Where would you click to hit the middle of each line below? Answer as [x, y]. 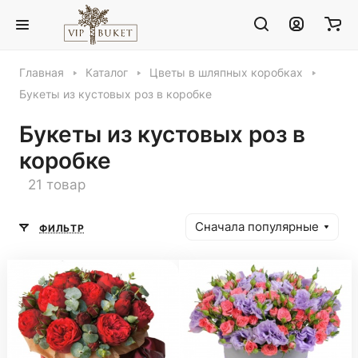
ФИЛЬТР [62, 228]
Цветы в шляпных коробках [226, 73]
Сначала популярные [257, 227]
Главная [42, 73]
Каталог [107, 73]
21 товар [57, 185]
